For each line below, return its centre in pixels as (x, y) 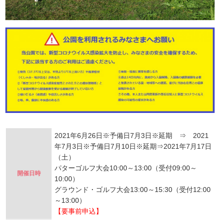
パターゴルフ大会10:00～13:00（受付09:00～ (126, 168)
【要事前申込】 (79, 211)
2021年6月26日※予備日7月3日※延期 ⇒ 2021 (132, 136)
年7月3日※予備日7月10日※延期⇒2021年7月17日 (133, 147)
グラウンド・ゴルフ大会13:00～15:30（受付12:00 (133, 190)
